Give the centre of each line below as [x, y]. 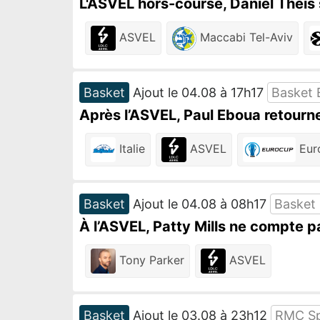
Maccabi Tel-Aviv [244, 37]
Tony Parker [150, 260]
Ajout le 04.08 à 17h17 [198, 92]
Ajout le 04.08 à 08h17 [200, 204]
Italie [130, 148]
